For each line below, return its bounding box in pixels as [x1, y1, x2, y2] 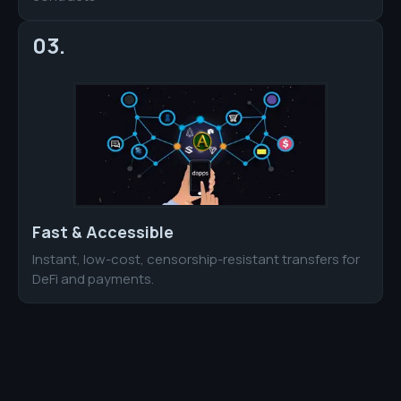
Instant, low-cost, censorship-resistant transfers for [32, 249, 360, 269]
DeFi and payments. [32, 269, 154, 288]
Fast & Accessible [32, 220, 174, 243]
